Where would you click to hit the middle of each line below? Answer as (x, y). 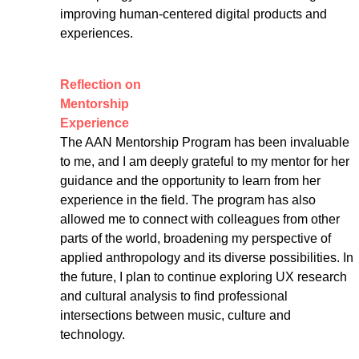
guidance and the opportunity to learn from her (192, 181)
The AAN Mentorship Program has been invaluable (207, 142)
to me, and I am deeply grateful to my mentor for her (207, 161)
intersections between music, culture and (177, 315)
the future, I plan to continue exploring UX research (206, 277)
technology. (93, 335)
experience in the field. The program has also (190, 200)
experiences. (97, 33)
